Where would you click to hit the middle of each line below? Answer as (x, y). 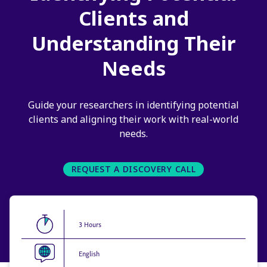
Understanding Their (133, 43)
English (89, 253)
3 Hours (90, 224)
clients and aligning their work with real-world (133, 119)
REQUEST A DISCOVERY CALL (133, 169)
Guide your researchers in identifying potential (133, 105)
